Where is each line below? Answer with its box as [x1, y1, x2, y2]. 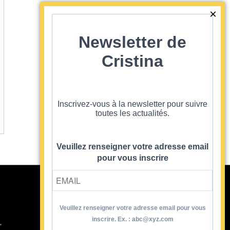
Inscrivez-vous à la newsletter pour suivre [57, 100, 207, 109]
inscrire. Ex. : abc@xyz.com [91, 216, 174, 223]
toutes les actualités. [95, 109, 169, 118]
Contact [60, 214, 87, 224]
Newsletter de [79, 32, 186, 51]
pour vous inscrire [97, 153, 168, 162]
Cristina [102, 51, 163, 70]
